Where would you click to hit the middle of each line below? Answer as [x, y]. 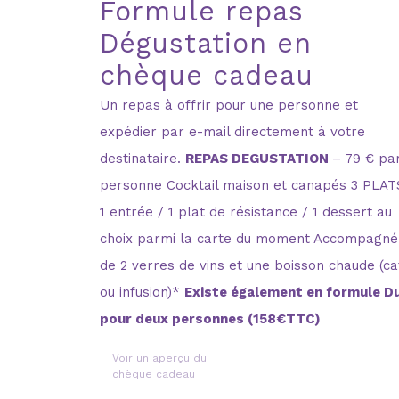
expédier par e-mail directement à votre [232, 131]
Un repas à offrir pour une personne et [228, 105]
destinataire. [142, 158]
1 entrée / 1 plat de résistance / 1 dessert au [245, 212]
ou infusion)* [142, 292]
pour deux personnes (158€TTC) [210, 318]
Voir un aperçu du [159, 358]
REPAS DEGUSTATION [258, 158]
